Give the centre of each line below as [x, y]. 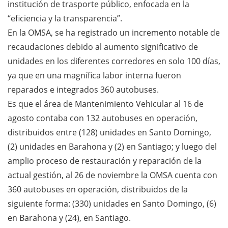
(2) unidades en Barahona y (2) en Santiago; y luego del [112, 146]
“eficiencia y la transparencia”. [65, 18]
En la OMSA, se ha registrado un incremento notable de [114, 32]
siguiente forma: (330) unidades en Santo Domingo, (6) [112, 203]
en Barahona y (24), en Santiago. [69, 218]
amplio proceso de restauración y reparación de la [105, 161]
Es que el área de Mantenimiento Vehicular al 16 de [106, 104]
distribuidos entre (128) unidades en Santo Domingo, [109, 132]
